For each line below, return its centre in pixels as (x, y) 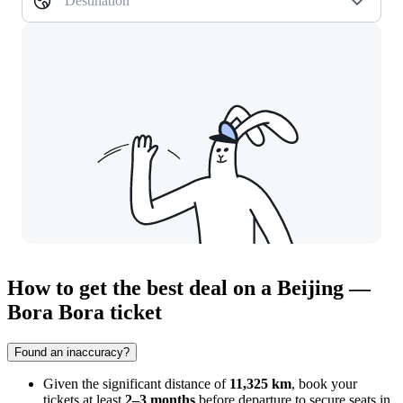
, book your (324, 384)
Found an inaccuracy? (72, 353)
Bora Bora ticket (85, 313)
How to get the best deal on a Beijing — (189, 288)
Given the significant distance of (136, 384)
